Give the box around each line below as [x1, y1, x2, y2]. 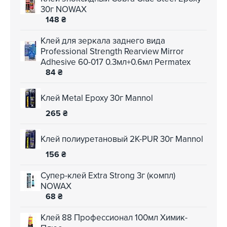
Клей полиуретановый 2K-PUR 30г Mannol [41, 134, 203, 145]
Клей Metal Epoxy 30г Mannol [41, 93, 153, 104]
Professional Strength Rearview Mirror [41, 46, 184, 57]
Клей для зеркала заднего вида [41, 35, 165, 46]
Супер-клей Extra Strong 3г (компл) [41, 170, 175, 181]
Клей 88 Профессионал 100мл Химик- [41, 212, 187, 223]
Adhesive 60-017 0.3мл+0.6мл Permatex [41, 56, 191, 67]
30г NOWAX [41, 4, 87, 15]
